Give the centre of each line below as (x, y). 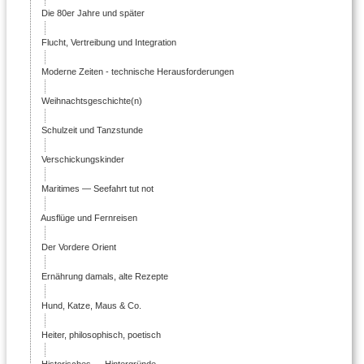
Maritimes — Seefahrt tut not (96, 188)
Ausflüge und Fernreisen (88, 217)
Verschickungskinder (82, 159)
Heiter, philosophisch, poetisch (100, 334)
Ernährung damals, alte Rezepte (104, 276)
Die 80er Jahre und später (92, 13)
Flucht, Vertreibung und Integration (108, 42)
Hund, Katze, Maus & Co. (90, 305)
